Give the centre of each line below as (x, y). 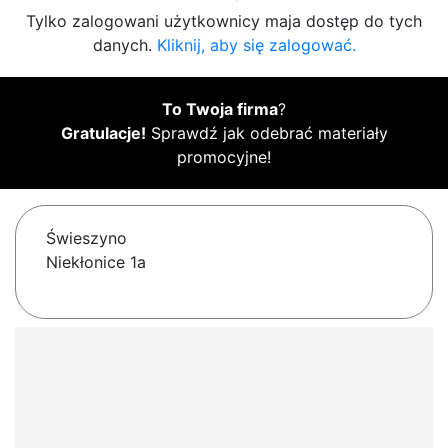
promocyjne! (224, 157)
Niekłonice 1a (96, 262)
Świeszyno (86, 238)
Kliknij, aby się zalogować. (256, 45)
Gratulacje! (103, 133)
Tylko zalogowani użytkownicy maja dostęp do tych (224, 21)
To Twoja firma (220, 109)
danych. (124, 45)
